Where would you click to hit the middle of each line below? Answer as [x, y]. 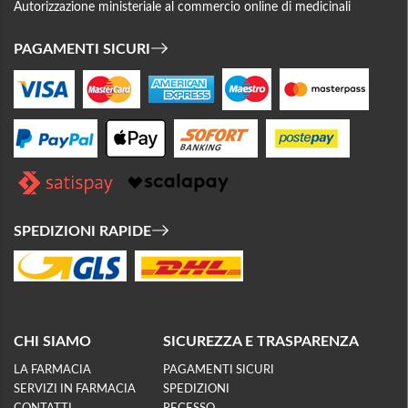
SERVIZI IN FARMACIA [75, 390]
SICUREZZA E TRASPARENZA [261, 342]
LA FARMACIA [52, 371]
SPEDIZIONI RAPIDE [82, 232]
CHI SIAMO [52, 342]
